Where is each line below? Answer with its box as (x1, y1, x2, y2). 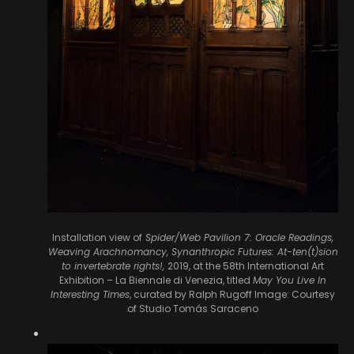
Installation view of (52, 231, 142, 245)
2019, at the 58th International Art (168, 259, 324, 273)
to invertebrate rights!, (62, 259, 168, 273)
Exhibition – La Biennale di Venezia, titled (59, 273, 253, 288)
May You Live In (253, 273, 326, 288)
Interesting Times (51, 288, 130, 302)
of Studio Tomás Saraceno (127, 302, 258, 316)
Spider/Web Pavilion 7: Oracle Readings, (142, 231, 333, 245)
